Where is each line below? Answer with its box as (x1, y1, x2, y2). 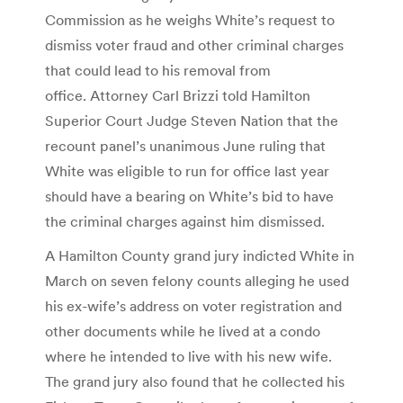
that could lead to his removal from (45, 60, 271, 79)
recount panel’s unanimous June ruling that (45, 136, 326, 155)
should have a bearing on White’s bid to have (45, 186, 334, 205)
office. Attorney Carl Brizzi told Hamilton (45, 85, 310, 104)
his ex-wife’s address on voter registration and (45, 296, 342, 315)
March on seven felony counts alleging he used (45, 271, 349, 290)
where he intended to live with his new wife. (45, 346, 332, 365)
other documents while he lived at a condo (45, 321, 320, 340)
